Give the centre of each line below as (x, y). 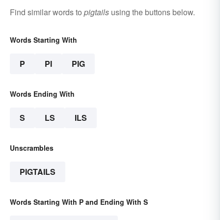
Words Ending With (42, 94)
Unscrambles (32, 148)
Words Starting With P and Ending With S (79, 202)
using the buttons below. (152, 12)
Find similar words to (47, 12)
